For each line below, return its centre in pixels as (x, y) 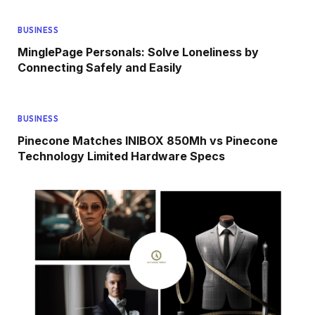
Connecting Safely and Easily (100, 67)
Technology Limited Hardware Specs (121, 156)
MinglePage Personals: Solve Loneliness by (138, 52)
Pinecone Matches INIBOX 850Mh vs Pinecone (148, 140)
